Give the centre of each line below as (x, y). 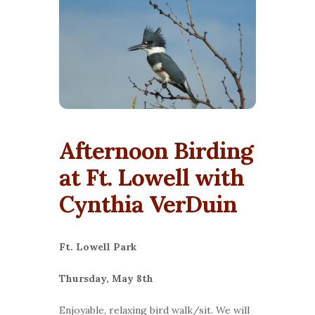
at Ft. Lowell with (152, 177)
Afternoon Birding (156, 150)
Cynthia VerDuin (148, 204)
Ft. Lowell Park (98, 246)
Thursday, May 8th (108, 278)
